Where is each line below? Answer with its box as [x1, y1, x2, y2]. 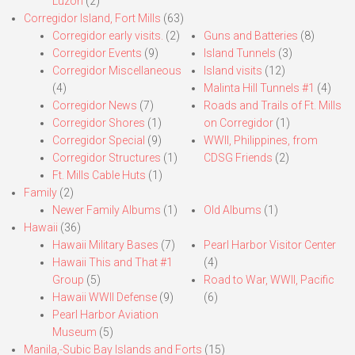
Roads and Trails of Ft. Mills [203, 98, 342, 112]
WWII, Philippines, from [203, 133, 318, 147]
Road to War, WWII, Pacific [203, 273, 334, 286]
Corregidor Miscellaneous [52, 63, 181, 77]
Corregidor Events [52, 46, 142, 59]
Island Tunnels [203, 46, 276, 59]
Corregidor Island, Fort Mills [24, 11, 161, 25]
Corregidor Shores [52, 116, 145, 129]
